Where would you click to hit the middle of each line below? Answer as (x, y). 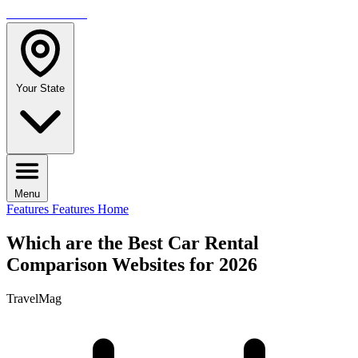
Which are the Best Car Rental (133, 243)
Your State (40, 88)
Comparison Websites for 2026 (132, 264)
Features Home (90, 209)
